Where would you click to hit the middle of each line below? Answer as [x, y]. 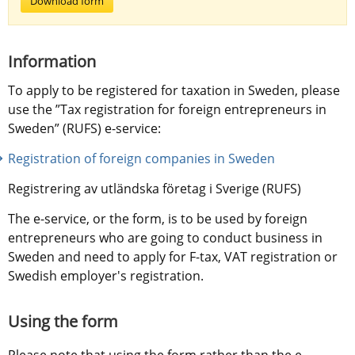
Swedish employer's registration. [106, 275]
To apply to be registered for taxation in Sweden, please [174, 90]
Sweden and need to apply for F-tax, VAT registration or [173, 256]
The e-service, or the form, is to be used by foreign [158, 218]
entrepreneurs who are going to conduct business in [165, 237]
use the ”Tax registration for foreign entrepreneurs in [167, 109]
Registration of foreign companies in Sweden [141, 158]
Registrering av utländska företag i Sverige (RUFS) [155, 188]
